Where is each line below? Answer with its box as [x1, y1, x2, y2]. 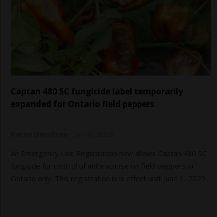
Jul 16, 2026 [75, 129, 114, 139]
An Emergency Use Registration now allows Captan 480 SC [11, 148, 206, 158]
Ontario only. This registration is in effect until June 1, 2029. [11, 173, 207, 184]
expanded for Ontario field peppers [11, 98, 154, 110]
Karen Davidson [11, 129, 68, 139]
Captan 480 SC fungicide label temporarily [11, 86, 183, 97]
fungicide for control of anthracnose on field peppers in [11, 161, 193, 171]
